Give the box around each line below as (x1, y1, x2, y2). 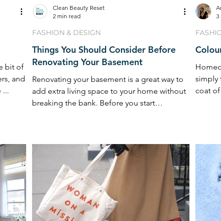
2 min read (53, 12, 80, 20)
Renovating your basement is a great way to (32, 74, 184, 84)
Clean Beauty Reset (53, 4, 105, 11)
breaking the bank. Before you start (32, 98, 155, 108)
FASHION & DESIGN (32, 28, 101, 37)
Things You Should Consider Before (32, 44, 176, 55)
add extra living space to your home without (32, 86, 186, 96)
